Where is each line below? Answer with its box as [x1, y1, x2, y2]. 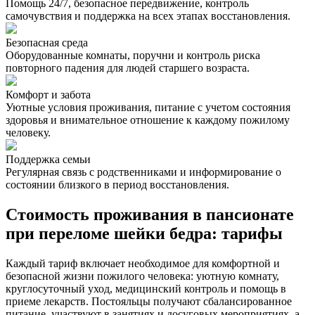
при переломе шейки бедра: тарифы [6, 224, 283, 243]
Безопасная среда [6, 37, 88, 49]
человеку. [6, 127, 51, 139]
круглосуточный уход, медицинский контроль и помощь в [6, 283, 286, 295]
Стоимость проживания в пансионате [6, 205, 294, 224]
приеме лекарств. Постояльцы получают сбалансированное [6, 295, 292, 308]
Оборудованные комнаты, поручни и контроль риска [6, 49, 260, 62]
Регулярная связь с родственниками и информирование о [6, 166, 281, 179]
